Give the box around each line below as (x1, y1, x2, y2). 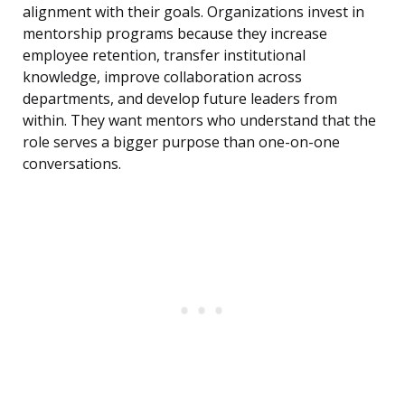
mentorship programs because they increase (23, 24, 327, 44)
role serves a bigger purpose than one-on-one (23, 132, 340, 153)
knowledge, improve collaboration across (23, 67, 302, 88)
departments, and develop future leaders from (23, 89, 337, 109)
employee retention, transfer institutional (23, 45, 306, 66)
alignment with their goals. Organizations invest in (23, 2, 364, 23)
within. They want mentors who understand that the (23, 110, 376, 131)
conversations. (23, 154, 121, 174)
